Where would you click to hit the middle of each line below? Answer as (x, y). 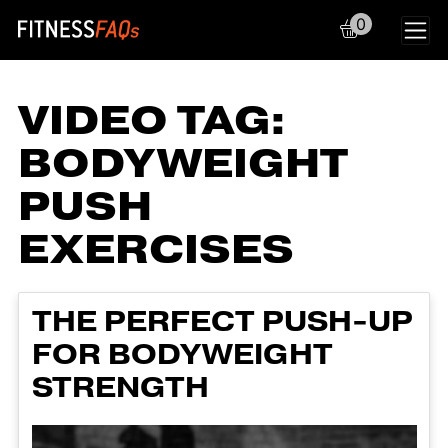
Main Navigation (189, 49)
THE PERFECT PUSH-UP (222, 321)
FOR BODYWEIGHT (182, 354)
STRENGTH (120, 387)
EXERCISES (156, 250)
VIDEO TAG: (152, 121)
